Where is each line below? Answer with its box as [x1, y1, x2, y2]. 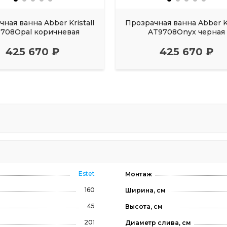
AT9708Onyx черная [148, 27, 225, 36]
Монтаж [125, 170, 152, 178]
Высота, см [125, 202, 163, 210]
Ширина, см [125, 186, 166, 194]
